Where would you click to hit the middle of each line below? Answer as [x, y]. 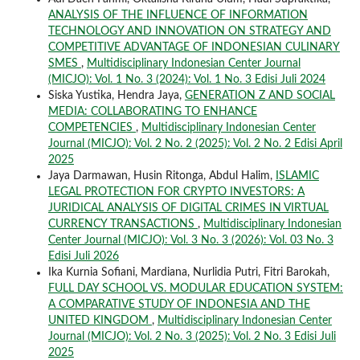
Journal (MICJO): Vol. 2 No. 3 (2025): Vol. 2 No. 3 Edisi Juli [192, 336]
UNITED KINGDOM [100, 320]
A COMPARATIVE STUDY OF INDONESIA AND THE [179, 304]
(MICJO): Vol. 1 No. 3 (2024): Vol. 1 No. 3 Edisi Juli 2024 [186, 79]
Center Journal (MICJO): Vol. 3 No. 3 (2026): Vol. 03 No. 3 [190, 240]
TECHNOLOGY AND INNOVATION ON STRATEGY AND [189, 31]
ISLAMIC [297, 176]
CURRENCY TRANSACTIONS [123, 224]
